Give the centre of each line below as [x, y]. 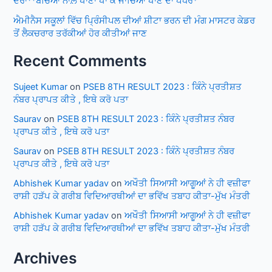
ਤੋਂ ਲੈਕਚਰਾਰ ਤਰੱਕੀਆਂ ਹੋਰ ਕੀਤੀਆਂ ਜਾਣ [80, 33]
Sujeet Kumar [41, 87]
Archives [46, 258]
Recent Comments [80, 60]
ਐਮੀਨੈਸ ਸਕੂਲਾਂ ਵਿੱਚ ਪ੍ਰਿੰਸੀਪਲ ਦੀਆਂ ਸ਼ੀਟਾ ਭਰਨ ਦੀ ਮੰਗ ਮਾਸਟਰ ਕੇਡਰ [134, 20]
